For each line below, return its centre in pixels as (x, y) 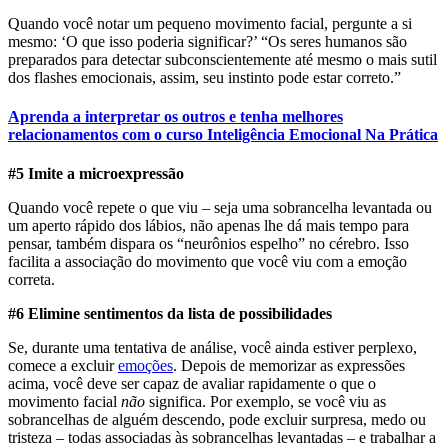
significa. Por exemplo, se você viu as (265, 402)
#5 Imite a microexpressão (96, 174)
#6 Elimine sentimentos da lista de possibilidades (170, 314)
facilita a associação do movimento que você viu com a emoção (207, 262)
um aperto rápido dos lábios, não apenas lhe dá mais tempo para (208, 226)
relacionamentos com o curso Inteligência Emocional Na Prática (223, 135)
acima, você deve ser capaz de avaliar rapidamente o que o (192, 384)
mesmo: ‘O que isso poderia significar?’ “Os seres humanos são (207, 41)
